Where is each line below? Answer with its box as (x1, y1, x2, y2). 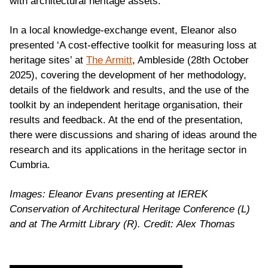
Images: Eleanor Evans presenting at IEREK (10, 188, 208, 200)
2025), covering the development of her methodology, (10, 69, 246, 81)
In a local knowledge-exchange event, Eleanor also (10, 25, 236, 36)
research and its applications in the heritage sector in (10, 144, 246, 156)
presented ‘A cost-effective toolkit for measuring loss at (10, 39, 257, 51)
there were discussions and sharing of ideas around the (10, 129, 257, 141)
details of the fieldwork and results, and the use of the (10, 84, 249, 96)
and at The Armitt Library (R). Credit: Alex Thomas (10, 218, 235, 230)
